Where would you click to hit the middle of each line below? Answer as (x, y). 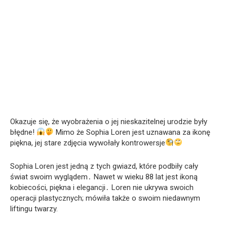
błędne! (23, 132)
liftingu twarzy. (34, 209)
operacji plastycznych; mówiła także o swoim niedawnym (105, 198)
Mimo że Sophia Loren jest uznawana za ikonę (132, 132)
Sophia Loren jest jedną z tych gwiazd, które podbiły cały (104, 166)
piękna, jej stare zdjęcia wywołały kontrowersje (88, 143)
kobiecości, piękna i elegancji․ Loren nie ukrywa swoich (102, 187)
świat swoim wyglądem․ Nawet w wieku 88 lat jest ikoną (104, 177)
